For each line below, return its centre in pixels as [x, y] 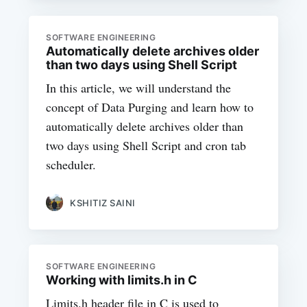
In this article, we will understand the [139, 87]
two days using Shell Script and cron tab [146, 145]
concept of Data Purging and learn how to [150, 107]
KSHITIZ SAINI [103, 202]
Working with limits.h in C [122, 280]
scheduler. [71, 164]
